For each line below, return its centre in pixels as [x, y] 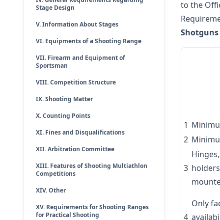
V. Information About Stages [77, 24]
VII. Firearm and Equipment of [81, 58]
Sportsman [52, 66]
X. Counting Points [63, 116]
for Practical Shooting [68, 215]
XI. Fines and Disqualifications [80, 132]
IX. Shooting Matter [64, 99]
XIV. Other [51, 190]
